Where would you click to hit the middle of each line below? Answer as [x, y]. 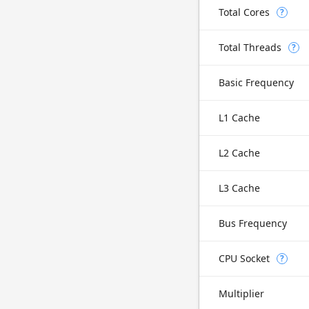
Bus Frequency [253, 223]
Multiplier [241, 293]
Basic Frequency [256, 82]
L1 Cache [239, 118]
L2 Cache [239, 153]
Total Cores [244, 12]
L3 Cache [239, 188]
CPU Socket [244, 258]
